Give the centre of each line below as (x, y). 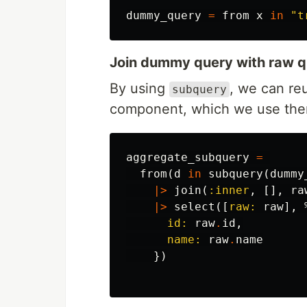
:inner (229, 190)
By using (139, 88)
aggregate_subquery (188, 157)
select (195, 207)
